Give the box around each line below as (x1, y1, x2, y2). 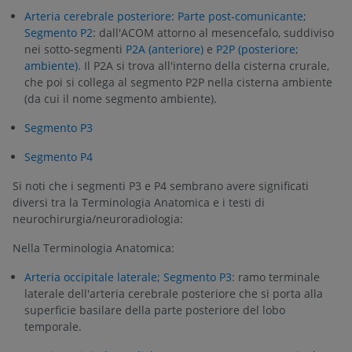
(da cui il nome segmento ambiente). (24, 90, 217, 106)
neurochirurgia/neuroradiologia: (13, 211, 183, 226)
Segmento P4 (24, 148, 93, 164)
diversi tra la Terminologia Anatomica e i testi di (13, 194, 265, 210)
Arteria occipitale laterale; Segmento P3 (24, 269, 232, 284)
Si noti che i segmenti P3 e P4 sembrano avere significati (13, 178, 309, 193)
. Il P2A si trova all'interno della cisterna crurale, (78, 57, 329, 73)
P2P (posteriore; (216, 41, 299, 57)
